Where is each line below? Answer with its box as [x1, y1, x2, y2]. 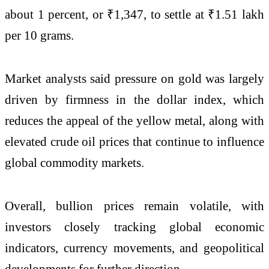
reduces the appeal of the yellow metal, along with [5, 113, 264, 127]
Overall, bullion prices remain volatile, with [5, 198, 264, 213]
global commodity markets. [5, 155, 144, 169]
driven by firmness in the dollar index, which [5, 92, 264, 106]
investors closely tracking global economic [5, 219, 264, 234]
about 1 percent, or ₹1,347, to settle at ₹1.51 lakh [5, 7, 264, 22]
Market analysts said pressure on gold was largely [5, 71, 264, 85]
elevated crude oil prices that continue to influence [5, 134, 264, 148]
